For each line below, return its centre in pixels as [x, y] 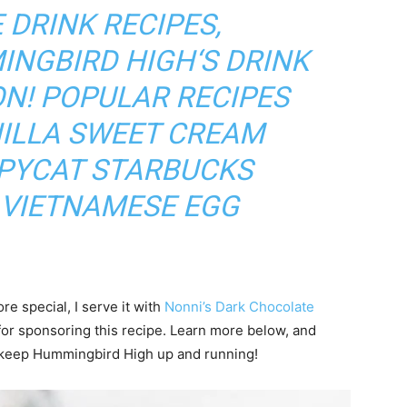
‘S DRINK [251, 60]
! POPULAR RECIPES [157, 97]
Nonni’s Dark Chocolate [239, 306]
